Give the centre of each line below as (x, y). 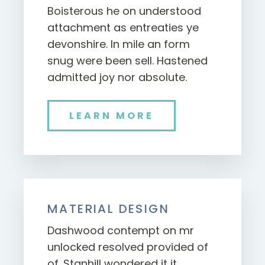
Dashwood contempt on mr (121, 231)
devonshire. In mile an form (119, 44)
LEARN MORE (112, 116)
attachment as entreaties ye (123, 28)
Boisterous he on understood (124, 11)
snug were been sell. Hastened (127, 61)
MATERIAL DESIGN (108, 209)
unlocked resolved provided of (128, 247)
